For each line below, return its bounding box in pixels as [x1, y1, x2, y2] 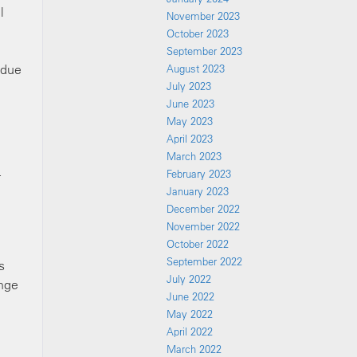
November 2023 [167, 10, 240, 22]
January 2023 [167, 185, 229, 198]
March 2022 [167, 343, 222, 355]
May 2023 [167, 115, 213, 127]
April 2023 [167, 132, 213, 145]
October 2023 [167, 27, 229, 40]
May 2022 [167, 308, 213, 320]
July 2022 [167, 273, 211, 285]
